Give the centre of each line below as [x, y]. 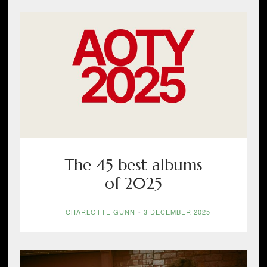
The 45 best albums [133, 164]
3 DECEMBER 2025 [177, 211]
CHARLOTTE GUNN [100, 211]
